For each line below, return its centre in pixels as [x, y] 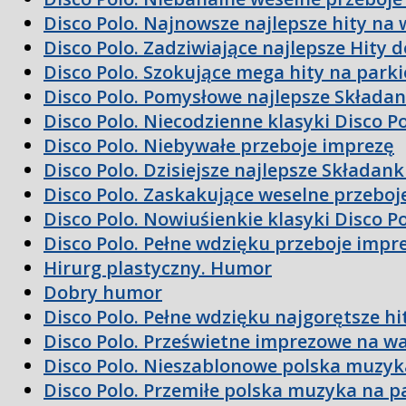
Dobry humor [103, 292]
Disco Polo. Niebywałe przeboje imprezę [219, 145]
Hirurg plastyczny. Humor [158, 267]
